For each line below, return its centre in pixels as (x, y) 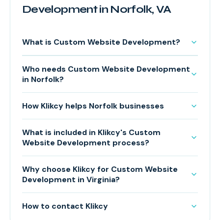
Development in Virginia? (71, 179)
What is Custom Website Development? (101, 42)
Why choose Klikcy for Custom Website (100, 169)
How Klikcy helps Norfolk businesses (93, 106)
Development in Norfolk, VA (97, 9)
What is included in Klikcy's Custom (91, 132)
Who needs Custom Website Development (106, 69)
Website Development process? (86, 143)
